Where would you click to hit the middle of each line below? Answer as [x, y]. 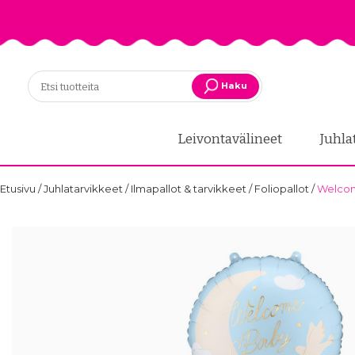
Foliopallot [283, 189]
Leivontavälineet [231, 139]
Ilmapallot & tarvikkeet [190, 189]
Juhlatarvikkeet [84, 189]
